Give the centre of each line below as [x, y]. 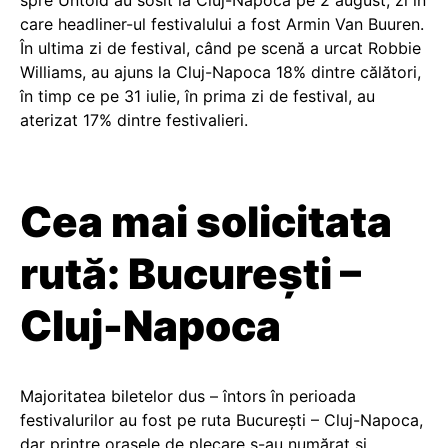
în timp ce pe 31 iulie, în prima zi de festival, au [197, 96]
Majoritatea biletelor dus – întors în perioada [188, 396]
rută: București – [190, 273]
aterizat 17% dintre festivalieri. [134, 120]
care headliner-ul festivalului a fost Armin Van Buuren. [222, 24]
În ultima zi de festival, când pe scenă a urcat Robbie [220, 48]
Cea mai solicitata [206, 221]
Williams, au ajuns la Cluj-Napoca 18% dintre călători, [220, 72]
